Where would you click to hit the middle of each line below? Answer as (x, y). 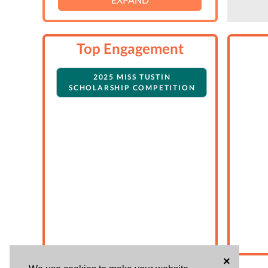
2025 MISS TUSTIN (132, 77)
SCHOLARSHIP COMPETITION (132, 88)
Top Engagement (130, 48)
